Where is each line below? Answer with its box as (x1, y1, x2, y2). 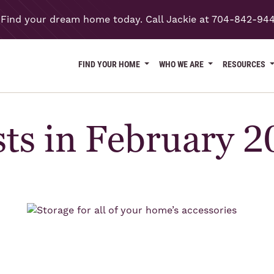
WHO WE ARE (159, 57, 206, 70)
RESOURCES (223, 57, 268, 70)
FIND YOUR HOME (78, 57, 143, 70)
